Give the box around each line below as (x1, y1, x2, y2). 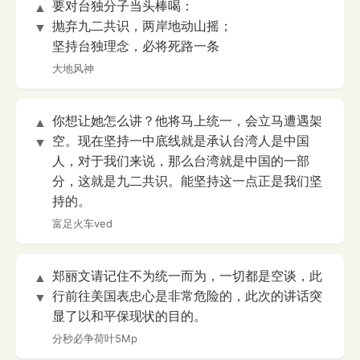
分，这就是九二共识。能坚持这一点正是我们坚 (52, 173, 322, 190)
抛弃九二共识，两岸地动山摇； (52, 18, 232, 35)
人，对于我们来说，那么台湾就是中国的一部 (52, 153, 309, 170)
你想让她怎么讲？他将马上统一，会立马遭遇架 (52, 112, 322, 129)
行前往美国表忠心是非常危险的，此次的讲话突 (52, 288, 322, 305)
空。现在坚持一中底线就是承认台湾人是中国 (52, 133, 309, 149)
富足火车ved (52, 217, 112, 231)
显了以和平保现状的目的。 (52, 308, 207, 325)
